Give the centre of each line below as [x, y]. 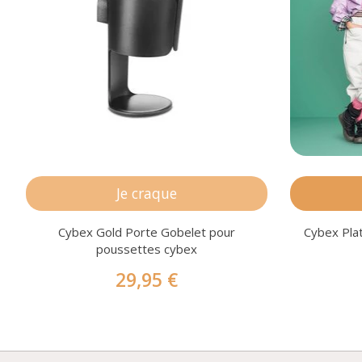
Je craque [147, 193]
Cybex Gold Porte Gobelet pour [147, 232]
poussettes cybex [147, 249]
